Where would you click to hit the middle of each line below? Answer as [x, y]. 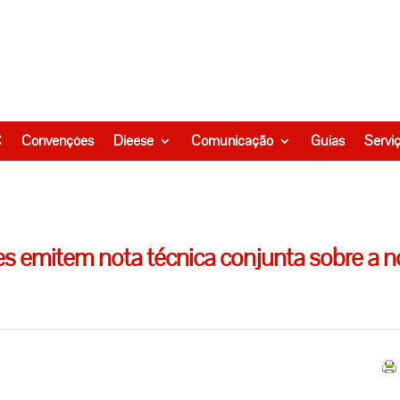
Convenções [58, 140]
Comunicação [232, 140]
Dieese [133, 140]
